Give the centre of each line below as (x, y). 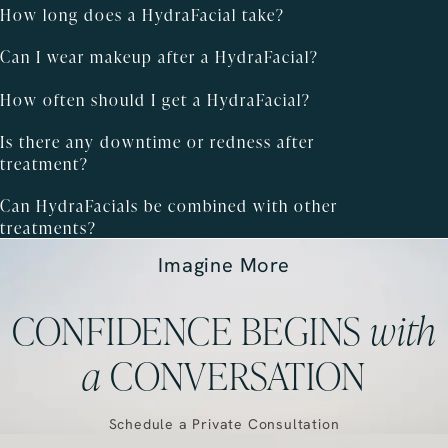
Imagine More (224, 265)
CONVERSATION (233, 374)
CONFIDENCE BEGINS (191, 329)
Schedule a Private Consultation (224, 424)
